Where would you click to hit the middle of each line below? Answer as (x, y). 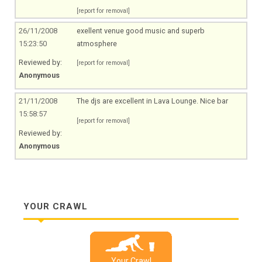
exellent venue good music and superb (140, 30)
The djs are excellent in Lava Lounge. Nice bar (152, 101)
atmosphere (96, 43)
